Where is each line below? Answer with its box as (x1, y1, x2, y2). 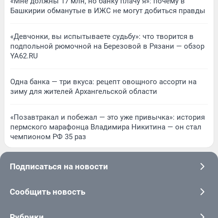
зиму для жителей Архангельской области (10, 87, 157, 96)
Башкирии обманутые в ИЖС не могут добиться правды (10, 6, 205, 15)
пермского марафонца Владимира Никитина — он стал (10, 122, 201, 131)
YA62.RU (10, 51, 38, 60)
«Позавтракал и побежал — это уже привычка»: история (10, 112, 205, 122)
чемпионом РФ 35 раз (10, 132, 86, 141)
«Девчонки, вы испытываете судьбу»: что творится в (10, 32, 194, 41)
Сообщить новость (10, 186, 85, 197)
